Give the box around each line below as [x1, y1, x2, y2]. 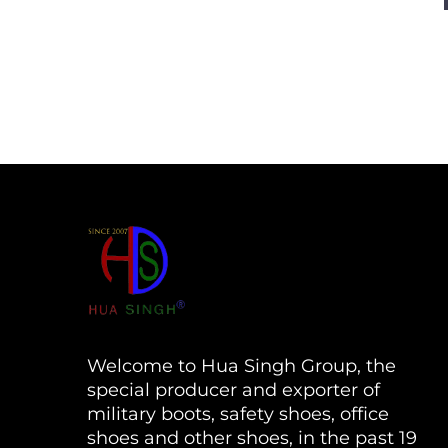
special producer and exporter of [87, 378, 380, 401]
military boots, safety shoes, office [87, 402, 389, 425]
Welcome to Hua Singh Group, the [87, 354, 396, 377]
